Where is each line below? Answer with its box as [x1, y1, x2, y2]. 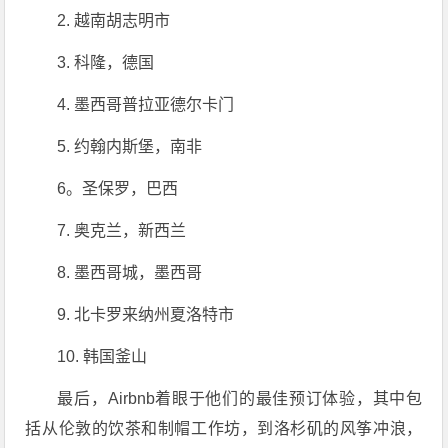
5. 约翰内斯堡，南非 [57, 137, 203, 155]
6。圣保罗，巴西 [57, 179, 179, 197]
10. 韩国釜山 [57, 347, 148, 365]
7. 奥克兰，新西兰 [57, 221, 187, 239]
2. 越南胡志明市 [57, 11, 171, 29]
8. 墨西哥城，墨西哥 [57, 263, 203, 281]
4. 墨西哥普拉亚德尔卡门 [57, 95, 235, 113]
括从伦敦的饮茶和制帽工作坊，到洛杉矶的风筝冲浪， [25, 419, 423, 437]
